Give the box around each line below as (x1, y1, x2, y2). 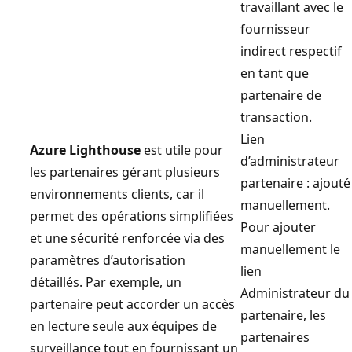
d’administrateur (240, 152, 339, 170)
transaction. (240, 108, 312, 126)
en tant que (240, 64, 309, 82)
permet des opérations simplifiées (30, 207, 233, 225)
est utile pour (141, 141, 223, 159)
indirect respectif (240, 42, 342, 60)
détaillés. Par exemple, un (30, 273, 181, 291)
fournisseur (240, 20, 310, 38)
